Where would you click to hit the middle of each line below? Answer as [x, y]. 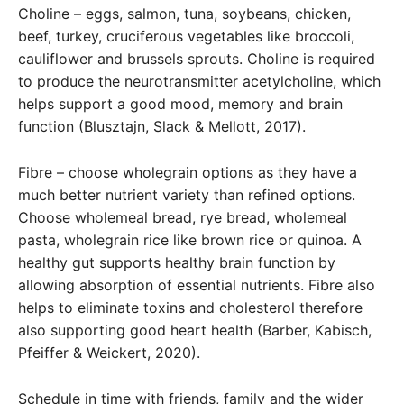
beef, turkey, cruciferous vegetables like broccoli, [186, 36]
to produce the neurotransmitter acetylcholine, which [199, 81]
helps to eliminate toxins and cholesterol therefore [190, 307]
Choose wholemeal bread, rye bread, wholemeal [183, 217]
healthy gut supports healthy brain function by [177, 262]
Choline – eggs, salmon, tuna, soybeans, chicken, [184, 13]
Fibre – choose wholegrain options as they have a [188, 172]
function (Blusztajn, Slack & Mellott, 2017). [162, 126]
